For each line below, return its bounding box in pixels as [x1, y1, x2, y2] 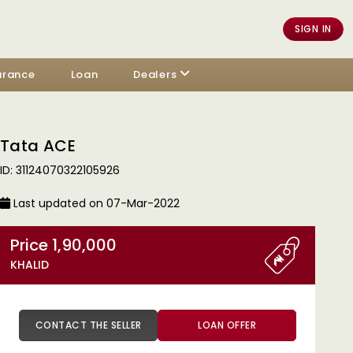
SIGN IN [295, 21, 332, 35]
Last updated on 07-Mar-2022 [10, 195, 180, 211]
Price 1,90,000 [52, 234, 117, 256]
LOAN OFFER [198, 318, 256, 332]
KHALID [10, 257, 49, 273]
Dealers [133, 67, 177, 82]
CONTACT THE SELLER [110, 318, 142, 332]
